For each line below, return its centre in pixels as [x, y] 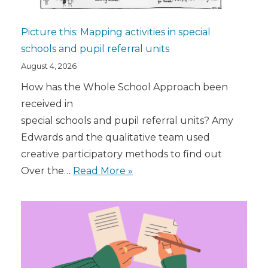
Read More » [103, 170]
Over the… [47, 170]
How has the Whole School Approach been [124, 87]
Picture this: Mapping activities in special [116, 32]
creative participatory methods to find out [121, 154]
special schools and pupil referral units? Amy [127, 120]
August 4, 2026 [49, 66]
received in [47, 103]
